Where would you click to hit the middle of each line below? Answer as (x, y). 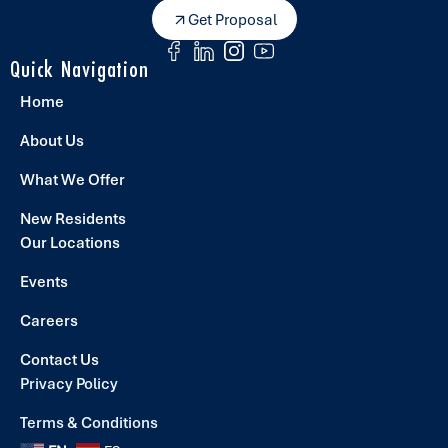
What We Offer (72, 180)
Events (44, 282)
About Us (52, 141)
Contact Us (59, 360)
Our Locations (70, 243)
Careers (49, 321)
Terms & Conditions (89, 423)
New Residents (73, 219)
